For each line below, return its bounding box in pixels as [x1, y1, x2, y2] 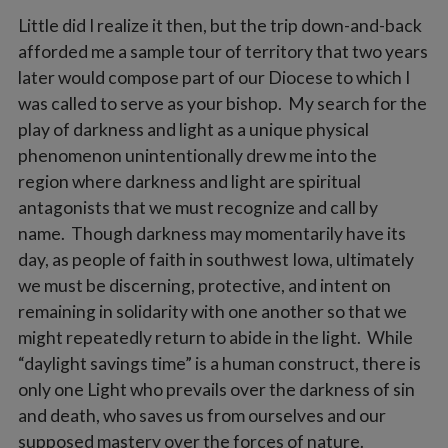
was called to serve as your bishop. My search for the [17, 92, 427, 114]
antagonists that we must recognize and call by [17, 196, 378, 218]
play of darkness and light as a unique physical [17, 118, 369, 140]
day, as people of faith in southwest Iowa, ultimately [17, 248, 414, 270]
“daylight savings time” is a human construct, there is [17, 352, 421, 374]
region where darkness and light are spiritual [17, 170, 361, 192]
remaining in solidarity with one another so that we [17, 300, 407, 322]
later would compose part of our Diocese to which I [17, 66, 410, 88]
